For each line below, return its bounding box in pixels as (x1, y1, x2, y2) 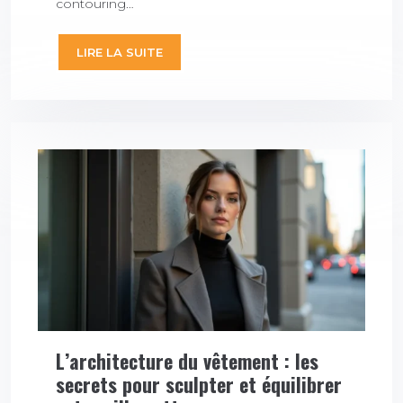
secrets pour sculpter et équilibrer (56, 369, 342, 399)
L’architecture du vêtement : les (56, 345, 318, 375)
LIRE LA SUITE (76, 44, 163, 59)
